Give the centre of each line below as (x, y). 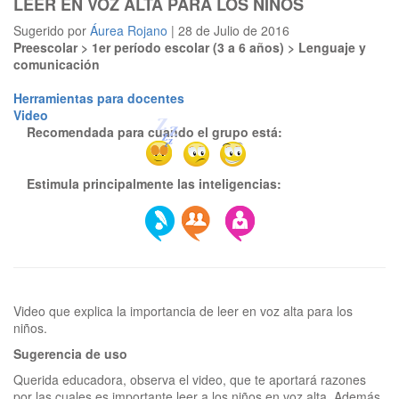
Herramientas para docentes (99, 98)
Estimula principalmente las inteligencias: (154, 183)
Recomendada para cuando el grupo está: (155, 132)
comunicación (57, 64)
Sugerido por (52, 30)
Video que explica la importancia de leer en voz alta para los (183, 311)
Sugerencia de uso (70, 354)
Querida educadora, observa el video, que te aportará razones (190, 379)
